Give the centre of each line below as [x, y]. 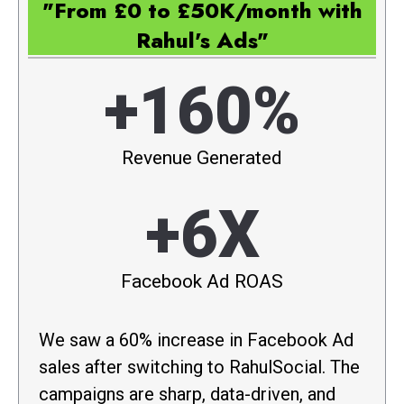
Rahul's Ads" [202, 41]
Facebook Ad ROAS [202, 281]
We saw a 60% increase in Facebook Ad [196, 340]
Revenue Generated [202, 157]
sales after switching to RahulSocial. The [199, 367]
